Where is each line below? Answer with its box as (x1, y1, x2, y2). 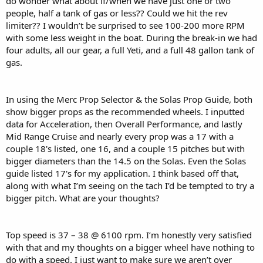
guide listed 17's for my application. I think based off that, (6, 167, 239, 179)
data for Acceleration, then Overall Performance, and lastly (6, 117, 242, 130)
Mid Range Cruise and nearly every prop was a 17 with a (6, 130, 234, 142)
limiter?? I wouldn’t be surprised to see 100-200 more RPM (6, 19, 245, 31)
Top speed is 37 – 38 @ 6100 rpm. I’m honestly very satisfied (6, 228, 252, 241)
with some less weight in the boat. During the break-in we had (6, 31, 257, 43)
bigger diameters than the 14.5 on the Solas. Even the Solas (6, 154, 246, 167)
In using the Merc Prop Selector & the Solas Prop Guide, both (6, 93, 252, 105)
